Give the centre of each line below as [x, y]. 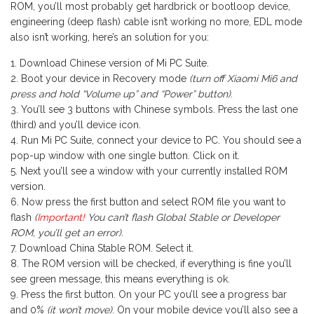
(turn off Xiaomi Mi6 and [242, 78]
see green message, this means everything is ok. [120, 279]
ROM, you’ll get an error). [67, 232]
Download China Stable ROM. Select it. [107, 248]
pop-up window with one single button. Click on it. [125, 155]
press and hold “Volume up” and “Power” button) [121, 94]
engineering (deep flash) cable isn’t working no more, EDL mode [156, 21]
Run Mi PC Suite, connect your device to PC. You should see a [161, 140]
